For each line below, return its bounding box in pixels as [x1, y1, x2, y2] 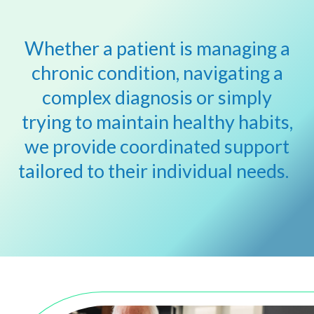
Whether [24, 36, 100, 60]
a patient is [102, 36, 193, 60]
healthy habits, [168, 110, 293, 134]
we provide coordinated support [25, 135, 289, 158]
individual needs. [151, 159, 289, 183]
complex [42, 86, 115, 109]
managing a [196, 36, 290, 60]
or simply [193, 86, 272, 109]
